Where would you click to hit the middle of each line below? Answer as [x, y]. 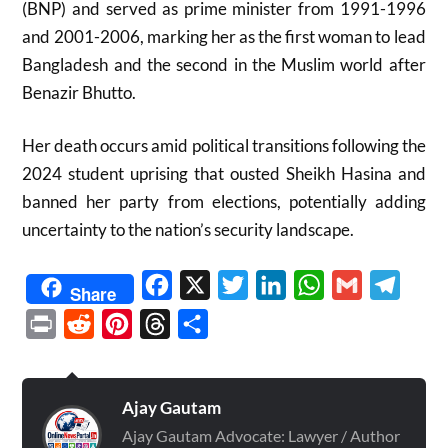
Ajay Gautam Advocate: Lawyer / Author [261, 435]
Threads [198, 323]
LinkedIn [316, 284]
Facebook [206, 284]
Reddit [117, 323]
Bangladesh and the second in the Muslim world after [224, 64]
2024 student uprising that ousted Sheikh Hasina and [224, 173]
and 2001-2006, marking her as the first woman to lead [224, 36]
